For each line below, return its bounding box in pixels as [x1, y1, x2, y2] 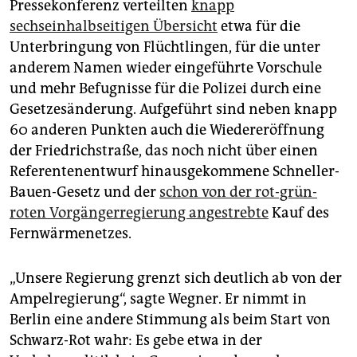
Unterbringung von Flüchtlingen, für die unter [10, 37, 320, 56]
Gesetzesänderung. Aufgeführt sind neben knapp [10, 100, 337, 118]
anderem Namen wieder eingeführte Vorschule [10, 58, 322, 76]
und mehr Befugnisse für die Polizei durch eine [10, 79, 321, 97]
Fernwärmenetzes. [10, 224, 131, 242]
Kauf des [269, 203, 329, 222]
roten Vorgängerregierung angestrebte [10, 203, 269, 222]
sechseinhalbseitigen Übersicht [10, 17, 218, 35]
